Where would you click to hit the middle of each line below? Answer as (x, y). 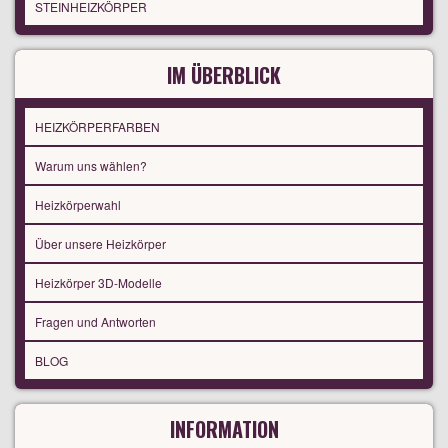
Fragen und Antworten (95, 322)
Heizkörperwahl (78, 205)
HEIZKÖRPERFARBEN (97, 127)
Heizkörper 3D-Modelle (98, 283)
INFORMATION (224, 429)
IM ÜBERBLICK (224, 75)
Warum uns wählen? (91, 166)
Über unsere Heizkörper (100, 244)
